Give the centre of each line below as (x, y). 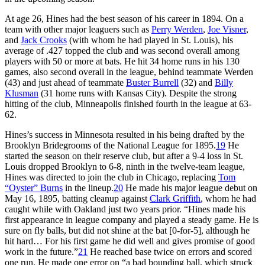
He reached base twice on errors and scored (170, 251)
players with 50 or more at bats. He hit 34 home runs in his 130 (122, 61)
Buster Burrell (152, 82)
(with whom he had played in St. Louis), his (150, 40)
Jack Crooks (44, 40)
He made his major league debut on (190, 188)
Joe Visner (227, 29)
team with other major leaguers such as (78, 29)
